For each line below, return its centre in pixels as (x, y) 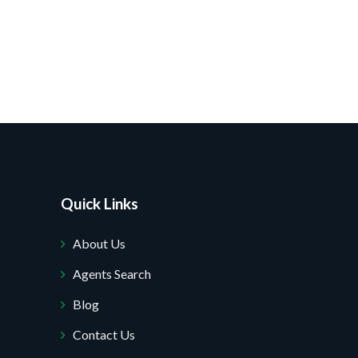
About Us (99, 243)
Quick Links (99, 203)
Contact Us (104, 334)
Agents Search (112, 274)
